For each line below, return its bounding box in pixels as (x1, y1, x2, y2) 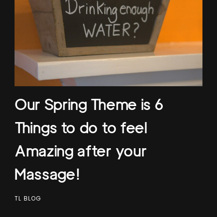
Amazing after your (15, 141, 147, 161)
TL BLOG (15, 194, 42, 202)
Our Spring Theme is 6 (15, 95, 164, 114)
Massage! (15, 165, 80, 184)
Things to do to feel (15, 118, 147, 138)
